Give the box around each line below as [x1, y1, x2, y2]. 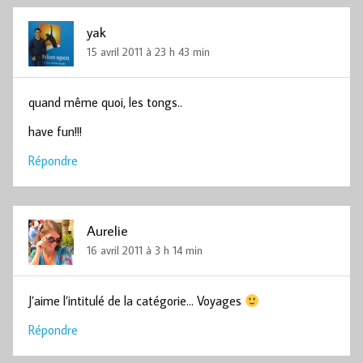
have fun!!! [28, 123, 83, 140]
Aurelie [87, 220, 129, 240]
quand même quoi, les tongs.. [28, 94, 183, 111]
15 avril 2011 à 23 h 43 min [87, 43, 211, 59]
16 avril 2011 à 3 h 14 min [87, 241, 203, 258]
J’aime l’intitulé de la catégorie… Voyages [28, 293, 246, 310]
